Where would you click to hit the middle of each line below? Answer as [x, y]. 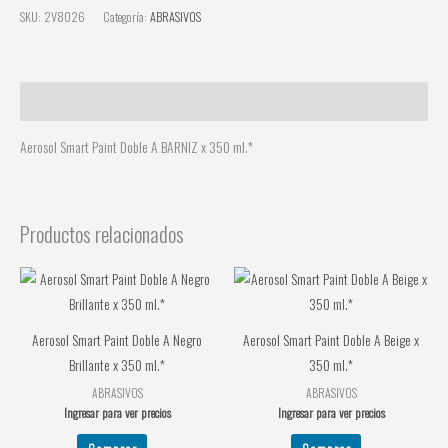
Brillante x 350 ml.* [117, 364]
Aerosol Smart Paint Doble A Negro [117, 339]
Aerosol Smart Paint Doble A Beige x [331, 339]
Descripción [48, 101]
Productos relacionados [102, 233]
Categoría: [126, 16]
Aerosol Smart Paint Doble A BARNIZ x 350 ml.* [136, 146]
